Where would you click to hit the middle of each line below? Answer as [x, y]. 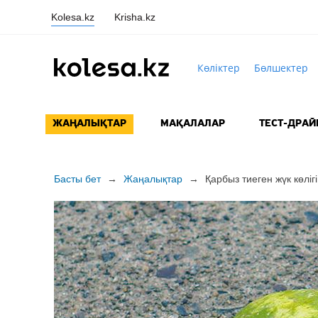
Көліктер [218, 67]
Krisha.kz [135, 17]
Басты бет [77, 179]
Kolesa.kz [73, 17]
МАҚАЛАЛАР [192, 124]
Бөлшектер [281, 67]
